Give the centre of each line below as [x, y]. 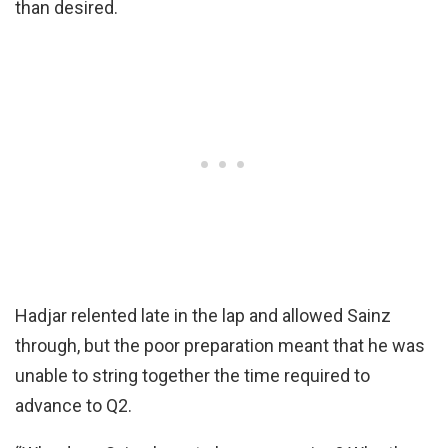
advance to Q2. [73, 405]
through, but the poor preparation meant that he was [220, 345]
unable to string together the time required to [192, 375]
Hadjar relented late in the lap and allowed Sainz [203, 315]
